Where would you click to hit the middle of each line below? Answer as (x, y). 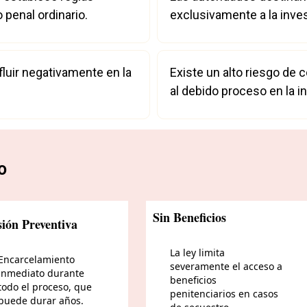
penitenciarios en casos (224, 294)
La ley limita (197, 253)
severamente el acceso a (226, 266)
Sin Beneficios (189, 217)
